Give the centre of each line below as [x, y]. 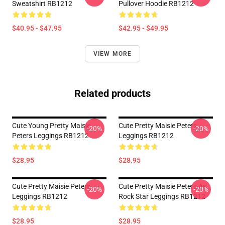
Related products [113, 93]
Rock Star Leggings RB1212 [162, 196]
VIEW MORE [113, 54]
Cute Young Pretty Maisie [51, 126]
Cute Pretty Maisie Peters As [162, 186]
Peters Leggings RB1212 [50, 136]
